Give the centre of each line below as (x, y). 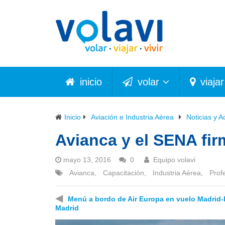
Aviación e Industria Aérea (132, 117)
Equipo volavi (174, 159)
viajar (211, 82)
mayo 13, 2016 (87, 159)
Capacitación (124, 173)
